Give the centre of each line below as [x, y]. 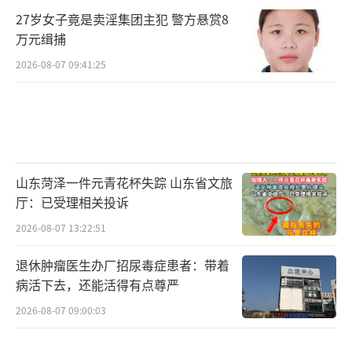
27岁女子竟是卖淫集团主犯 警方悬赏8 [122, 18]
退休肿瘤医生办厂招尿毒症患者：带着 [123, 265]
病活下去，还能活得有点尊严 [97, 285]
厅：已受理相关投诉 [72, 202]
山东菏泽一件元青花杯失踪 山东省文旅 [124, 183]
